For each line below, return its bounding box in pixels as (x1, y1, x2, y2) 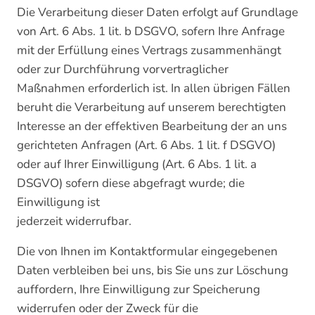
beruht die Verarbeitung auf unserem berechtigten (17, 99, 286, 115)
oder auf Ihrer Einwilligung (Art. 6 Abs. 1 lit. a (17, 156, 257, 172)
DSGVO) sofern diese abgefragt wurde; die (17, 175, 245, 191)
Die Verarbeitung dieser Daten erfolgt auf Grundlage (17, 4, 298, 20)
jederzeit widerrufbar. (17, 213, 131, 229)
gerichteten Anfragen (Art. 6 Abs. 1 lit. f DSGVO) (17, 137, 276, 153)
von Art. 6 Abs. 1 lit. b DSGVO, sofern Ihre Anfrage (17, 23, 285, 39)
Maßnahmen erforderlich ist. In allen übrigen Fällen (17, 80, 290, 96)
